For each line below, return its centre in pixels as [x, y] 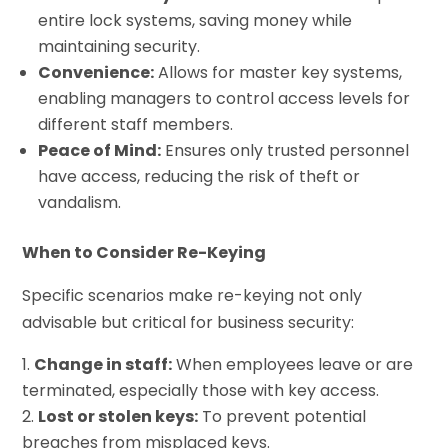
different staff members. [136, 125]
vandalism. [80, 203]
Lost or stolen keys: [118, 417]
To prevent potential [282, 417]
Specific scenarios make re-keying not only [192, 296]
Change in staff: [103, 365]
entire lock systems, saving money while [195, 21]
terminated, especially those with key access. [201, 391]
